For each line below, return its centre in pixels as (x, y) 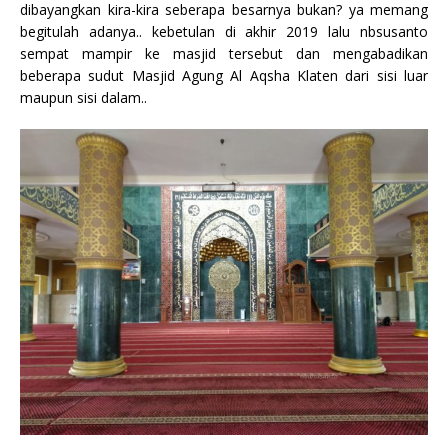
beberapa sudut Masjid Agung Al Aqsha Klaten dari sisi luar (224, 75)
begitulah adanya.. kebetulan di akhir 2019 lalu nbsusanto (224, 31)
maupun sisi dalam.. (83, 97)
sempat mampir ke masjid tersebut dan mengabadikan (224, 53)
